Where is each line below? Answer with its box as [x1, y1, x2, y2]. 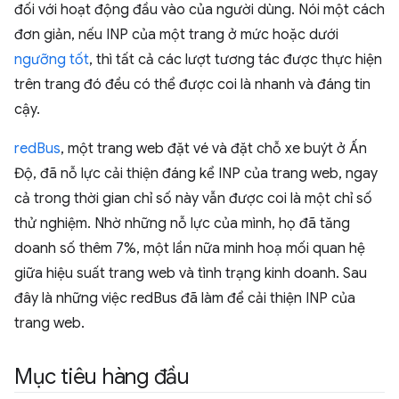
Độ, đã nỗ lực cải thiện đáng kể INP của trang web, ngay [14, 165, 378, 183]
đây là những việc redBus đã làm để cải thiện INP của [14, 289, 355, 307]
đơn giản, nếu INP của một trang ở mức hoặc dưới [14, 26, 338, 44]
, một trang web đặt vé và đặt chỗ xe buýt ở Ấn [61, 140, 367, 158]
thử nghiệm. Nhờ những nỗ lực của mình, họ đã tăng [14, 215, 350, 232]
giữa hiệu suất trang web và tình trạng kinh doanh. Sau [14, 265, 367, 282]
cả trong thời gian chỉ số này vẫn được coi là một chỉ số [14, 190, 372, 208]
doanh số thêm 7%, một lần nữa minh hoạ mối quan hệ [14, 240, 365, 257]
